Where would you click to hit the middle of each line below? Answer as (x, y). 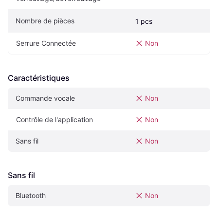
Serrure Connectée (46, 43)
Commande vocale (45, 98)
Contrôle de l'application (54, 120)
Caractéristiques (39, 78)
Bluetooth (31, 196)
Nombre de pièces (45, 21)
